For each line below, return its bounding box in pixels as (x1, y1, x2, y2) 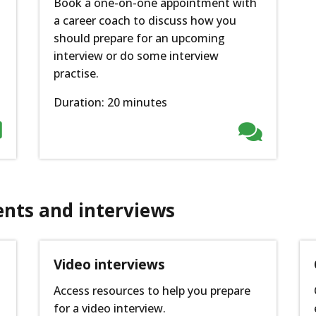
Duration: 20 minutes (53, 95, 167, 111)
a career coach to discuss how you (53, 13, 236, 29)
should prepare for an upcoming (53, 30, 225, 47)
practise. (53, 66, 102, 82)
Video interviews (53, 255, 165, 274)
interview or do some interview (53, 48, 219, 64)
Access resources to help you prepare (53, 283, 250, 299)
